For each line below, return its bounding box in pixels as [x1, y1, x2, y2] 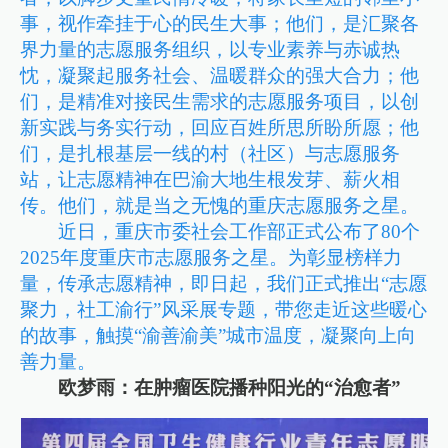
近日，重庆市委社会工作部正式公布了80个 [58, 220, 421, 242]
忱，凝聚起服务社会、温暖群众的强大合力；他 [20, 64, 420, 86]
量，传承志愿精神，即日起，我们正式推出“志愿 [20, 272, 428, 294]
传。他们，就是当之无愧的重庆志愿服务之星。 [20, 194, 420, 216]
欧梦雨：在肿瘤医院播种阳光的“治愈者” [58, 376, 402, 398]
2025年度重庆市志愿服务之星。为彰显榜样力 [20, 246, 403, 268]
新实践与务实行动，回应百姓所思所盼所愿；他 [20, 116, 420, 138]
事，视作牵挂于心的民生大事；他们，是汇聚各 [20, 12, 420, 34]
